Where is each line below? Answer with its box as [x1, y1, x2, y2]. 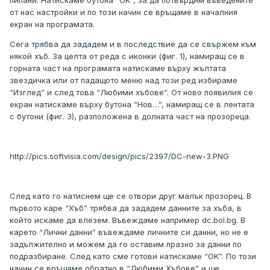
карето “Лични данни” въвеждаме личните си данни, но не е [10, 227, 248, 237]
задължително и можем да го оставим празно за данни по [10, 239, 242, 250]
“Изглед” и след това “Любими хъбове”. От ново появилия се [10, 87, 253, 98]
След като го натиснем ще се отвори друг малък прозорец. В [10, 191, 251, 201]
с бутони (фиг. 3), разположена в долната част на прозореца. [10, 111, 251, 122]
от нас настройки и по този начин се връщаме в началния [10, 7, 237, 17]
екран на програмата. [10, 19, 95, 30]
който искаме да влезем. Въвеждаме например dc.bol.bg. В [10, 215, 245, 225]
